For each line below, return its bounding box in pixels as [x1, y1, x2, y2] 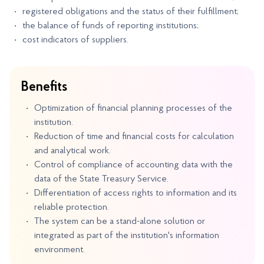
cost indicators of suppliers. [22, 35, 128, 45]
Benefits [21, 80, 67, 94]
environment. [34, 245, 85, 255]
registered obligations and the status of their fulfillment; [22, 7, 239, 16]
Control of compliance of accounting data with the [34, 160, 233, 170]
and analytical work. [34, 146, 111, 156]
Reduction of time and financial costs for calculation [34, 132, 234, 141]
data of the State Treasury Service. [34, 174, 169, 184]
